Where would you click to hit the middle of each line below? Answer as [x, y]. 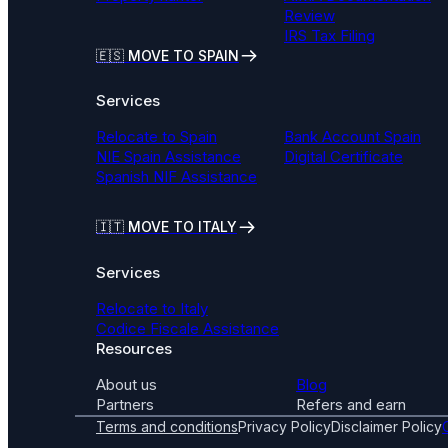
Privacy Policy [284, 426]
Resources [134, 348]
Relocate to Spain [156, 137]
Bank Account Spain [352, 137]
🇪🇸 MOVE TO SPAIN [167, 56]
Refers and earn [351, 404]
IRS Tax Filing [329, 36]
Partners [125, 404]
